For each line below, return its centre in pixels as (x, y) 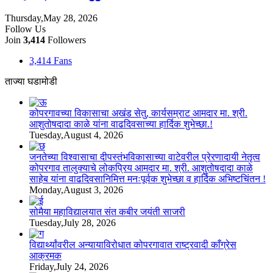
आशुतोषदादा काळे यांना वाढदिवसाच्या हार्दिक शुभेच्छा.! (121, 124)
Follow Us (25, 29)
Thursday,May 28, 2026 (51, 18)
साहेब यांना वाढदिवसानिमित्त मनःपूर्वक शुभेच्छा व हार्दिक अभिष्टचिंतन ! (147, 179)
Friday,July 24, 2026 (69, 266)
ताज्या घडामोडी (31, 81)
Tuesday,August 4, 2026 (76, 135)
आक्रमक (45, 255)
